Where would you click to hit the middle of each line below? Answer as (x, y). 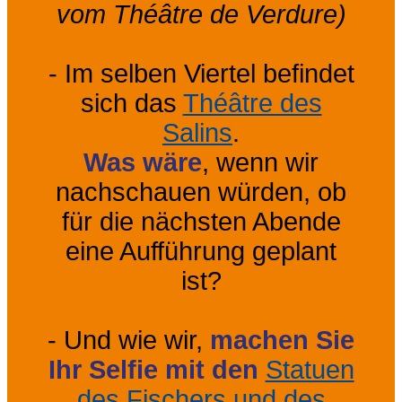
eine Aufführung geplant (201, 251)
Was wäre (143, 162)
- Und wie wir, (129, 340)
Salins (197, 132)
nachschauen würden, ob (201, 192)
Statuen (310, 369)
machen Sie (282, 340)
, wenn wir (260, 162)
